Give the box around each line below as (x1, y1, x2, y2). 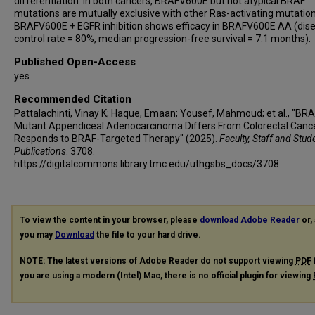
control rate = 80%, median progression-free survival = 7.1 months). (14, 32, 311, 44)
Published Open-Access (14, 55, 136, 68)
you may (20, 229, 55, 240)
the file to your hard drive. (94, 229, 201, 240)
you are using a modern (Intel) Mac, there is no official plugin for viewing (20, 270, 313, 281)
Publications (14, 145, 66, 157)
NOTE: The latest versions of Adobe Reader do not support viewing (20, 255, 295, 266)
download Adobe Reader (200, 214, 300, 225)
